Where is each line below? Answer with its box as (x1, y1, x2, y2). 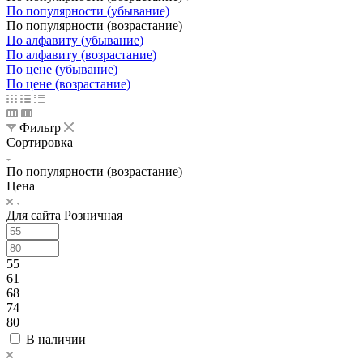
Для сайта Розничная (6, 207, 122, 222)
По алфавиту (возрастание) (6, 47, 156, 62)
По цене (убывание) (6, 62, 117, 76)
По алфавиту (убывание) (6, 32, 143, 47)
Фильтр (19, 120, 61, 135)
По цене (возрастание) (6, 76, 130, 91)
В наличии (26, 331, 86, 346)
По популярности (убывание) (6, 3, 169, 18)
